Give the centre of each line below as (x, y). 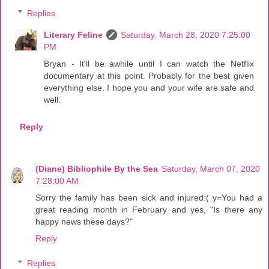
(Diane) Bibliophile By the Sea (97, 168)
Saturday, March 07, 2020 (211, 168)
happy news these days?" (84, 221)
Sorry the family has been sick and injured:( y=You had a (149, 197)
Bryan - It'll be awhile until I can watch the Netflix (149, 63)
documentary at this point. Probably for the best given (149, 75)
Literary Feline (74, 35)
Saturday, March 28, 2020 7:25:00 (186, 35)
